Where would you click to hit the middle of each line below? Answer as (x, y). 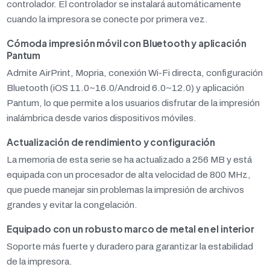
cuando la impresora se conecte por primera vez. (107, 19)
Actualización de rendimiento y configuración (111, 142)
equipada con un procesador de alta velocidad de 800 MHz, (129, 174)
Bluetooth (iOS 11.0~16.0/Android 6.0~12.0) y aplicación (125, 88)
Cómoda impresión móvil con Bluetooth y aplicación (127, 43)
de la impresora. (39, 261)
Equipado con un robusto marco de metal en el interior (130, 229)
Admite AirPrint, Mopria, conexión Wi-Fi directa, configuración (135, 73)
